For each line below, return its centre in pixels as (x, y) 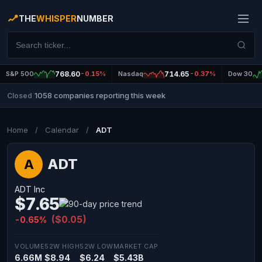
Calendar (62, 130)
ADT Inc (30, 189)
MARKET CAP (136, 246)
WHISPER (56, 18)
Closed (20, 95)
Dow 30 (240, 74)
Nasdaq (131, 74)
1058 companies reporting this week (100, 95)
